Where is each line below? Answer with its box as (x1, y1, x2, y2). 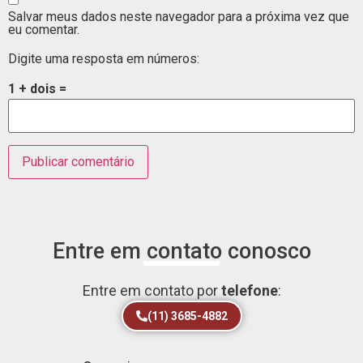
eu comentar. (8, 22, 79, 38)
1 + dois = (8, 81, 66, 97)
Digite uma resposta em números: (8, 50, 199, 66)
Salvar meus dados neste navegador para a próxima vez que (8, 9, 349, 25)
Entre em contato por (82, 281, 221, 299)
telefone (220, 281, 278, 299)
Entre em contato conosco (52, 237, 311, 264)
